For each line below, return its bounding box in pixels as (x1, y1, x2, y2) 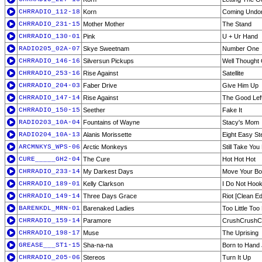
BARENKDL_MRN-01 (19, 205, 80, 212)
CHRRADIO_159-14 (19, 217, 80, 224)
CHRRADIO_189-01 (19, 180, 80, 187)
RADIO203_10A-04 (19, 119, 80, 126)
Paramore (83, 217, 111, 224)
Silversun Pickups (83, 57, 134, 64)
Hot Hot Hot (222, 156, 256, 163)
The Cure (83, 156, 110, 163)
